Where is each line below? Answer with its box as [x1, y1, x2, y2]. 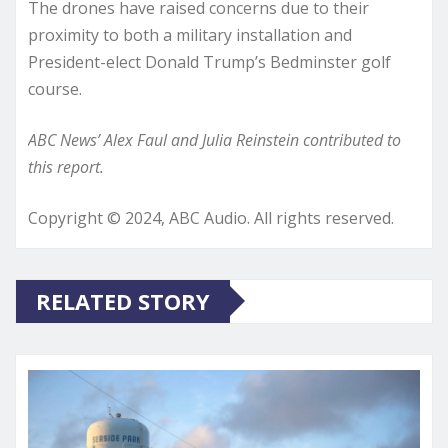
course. [28, 77, 82, 100]
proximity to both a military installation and [28, 23, 352, 46]
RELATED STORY [36, 285, 210, 316]
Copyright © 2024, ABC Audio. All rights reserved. [28, 206, 394, 229]
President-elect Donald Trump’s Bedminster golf [28, 50, 391, 73]
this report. [28, 155, 104, 178]
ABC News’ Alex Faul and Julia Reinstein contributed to [28, 128, 401, 151]
